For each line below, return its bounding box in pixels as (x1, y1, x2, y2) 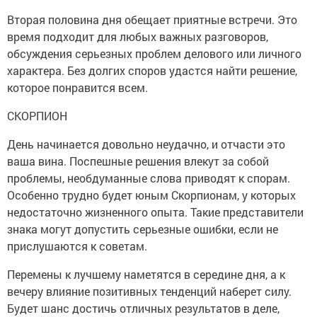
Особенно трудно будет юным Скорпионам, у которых (7, 188, 296, 203)
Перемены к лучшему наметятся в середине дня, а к (7, 267, 285, 282)
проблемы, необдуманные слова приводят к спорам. (7, 171, 290, 186)
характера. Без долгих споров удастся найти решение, (7, 63, 297, 79)
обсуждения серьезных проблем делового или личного (7, 46, 301, 62)
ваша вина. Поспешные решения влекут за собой (7, 154, 269, 169)
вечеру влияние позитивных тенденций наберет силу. (7, 284, 292, 299)
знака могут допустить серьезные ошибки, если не (7, 221, 278, 237)
